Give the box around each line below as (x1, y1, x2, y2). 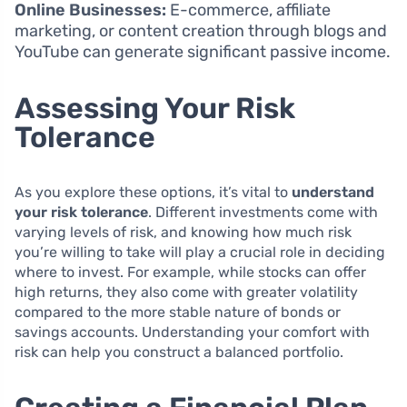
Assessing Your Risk (15, 90, 295, 125)
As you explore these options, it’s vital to (15, 183, 292, 201)
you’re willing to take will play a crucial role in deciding (15, 243, 385, 261)
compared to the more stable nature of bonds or (15, 303, 341, 321)
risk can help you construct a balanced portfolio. (15, 342, 343, 361)
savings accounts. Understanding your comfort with (15, 323, 370, 341)
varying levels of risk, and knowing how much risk (15, 223, 352, 241)
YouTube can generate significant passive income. (15, 41, 391, 62)
